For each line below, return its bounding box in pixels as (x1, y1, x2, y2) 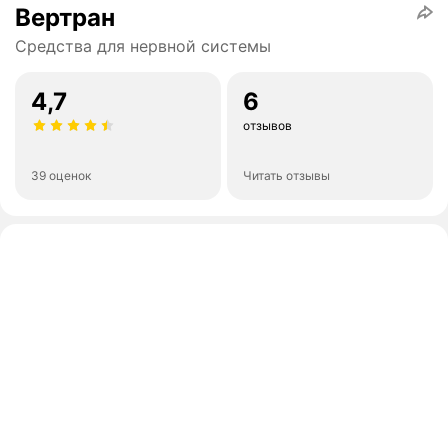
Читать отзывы (243, 168, 330, 184)
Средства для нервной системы (15, 36, 271, 57)
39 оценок (31, 168, 91, 184)
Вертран (15, 3, 115, 33)
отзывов (243, 118, 292, 134)
